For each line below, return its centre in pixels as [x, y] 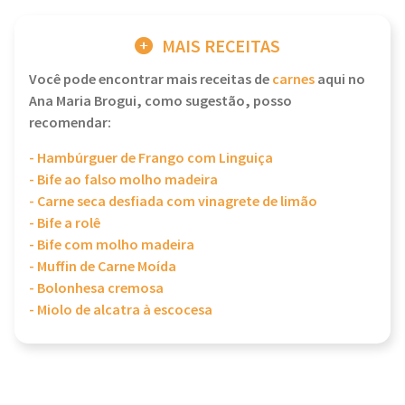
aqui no [340, 80]
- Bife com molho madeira [112, 245]
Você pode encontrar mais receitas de [151, 80]
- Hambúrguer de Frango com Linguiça [151, 159]
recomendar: [70, 123]
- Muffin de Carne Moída [103, 267]
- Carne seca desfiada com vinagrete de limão [173, 202]
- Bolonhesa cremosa [96, 289]
